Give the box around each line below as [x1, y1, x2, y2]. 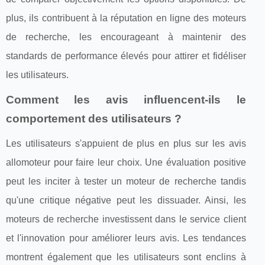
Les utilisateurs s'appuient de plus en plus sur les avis [6, 138, 246, 148]
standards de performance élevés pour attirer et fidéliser [6, 50, 246, 61]
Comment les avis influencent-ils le [6, 93, 246, 106]
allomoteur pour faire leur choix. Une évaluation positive [6, 157, 246, 167]
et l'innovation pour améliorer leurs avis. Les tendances [6, 232, 246, 243]
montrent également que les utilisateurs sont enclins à [6, 251, 246, 262]
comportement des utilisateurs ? [6, 112, 182, 125]
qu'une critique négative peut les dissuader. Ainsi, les [6, 195, 246, 205]
